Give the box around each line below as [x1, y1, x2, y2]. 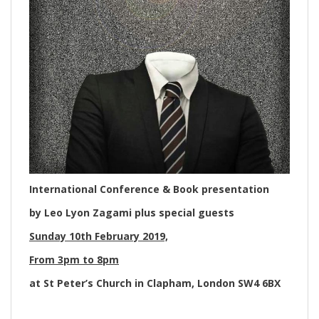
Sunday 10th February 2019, [29, 229, 168, 243]
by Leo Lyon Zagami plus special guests [29, 205, 234, 219]
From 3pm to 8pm [29, 252, 119, 266]
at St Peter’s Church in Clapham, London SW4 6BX [29, 276, 281, 290]
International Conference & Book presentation [29, 182, 269, 196]
